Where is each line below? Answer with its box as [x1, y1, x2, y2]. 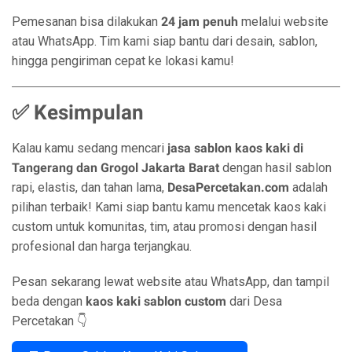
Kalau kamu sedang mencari [12, 141, 167, 156]
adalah [289, 180, 328, 195]
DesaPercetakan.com [167, 180, 289, 195]
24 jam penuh [161, 14, 238, 29]
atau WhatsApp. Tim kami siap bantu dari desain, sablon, [12, 34, 317, 49]
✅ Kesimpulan [12, 101, 144, 124]
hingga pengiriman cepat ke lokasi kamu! [12, 53, 234, 68]
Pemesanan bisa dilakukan [12, 14, 161, 29]
